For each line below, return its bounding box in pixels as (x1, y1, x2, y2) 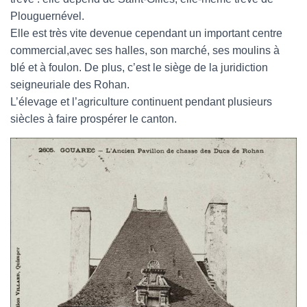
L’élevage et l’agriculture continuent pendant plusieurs (10, 96, 272, 108)
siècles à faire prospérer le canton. (10, 113, 177, 125)
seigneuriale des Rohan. (10, 79, 130, 90)
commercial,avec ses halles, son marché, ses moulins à (10, 45, 280, 56)
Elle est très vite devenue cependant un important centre (10, 27, 282, 39)
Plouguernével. (10, 10, 84, 22)
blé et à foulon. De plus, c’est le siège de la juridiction (10, 62, 268, 73)
